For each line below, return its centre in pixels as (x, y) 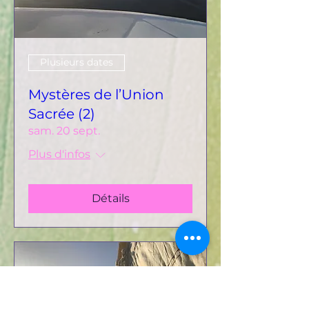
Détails (110, 198)
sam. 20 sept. (64, 130)
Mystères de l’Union (96, 94)
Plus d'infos (59, 154)
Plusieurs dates (77, 62)
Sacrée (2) (62, 113)
